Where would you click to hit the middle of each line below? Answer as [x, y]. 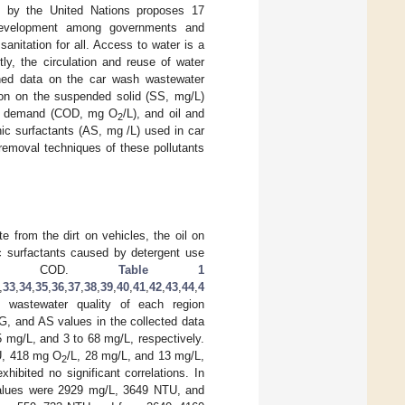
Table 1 [161, 269]
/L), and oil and [164, 113]
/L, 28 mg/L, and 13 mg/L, [136, 355]
